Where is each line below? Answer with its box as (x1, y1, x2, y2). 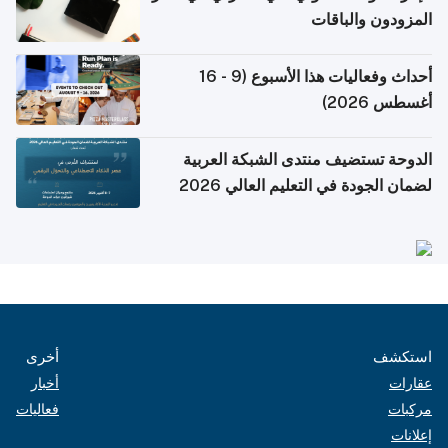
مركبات (388, 401, 432, 418)
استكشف (373, 348, 432, 366)
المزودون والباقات (311, 10, 432, 30)
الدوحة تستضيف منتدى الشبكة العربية (183, 150, 432, 170)
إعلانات (391, 427, 432, 444)
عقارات (389, 375, 432, 392)
